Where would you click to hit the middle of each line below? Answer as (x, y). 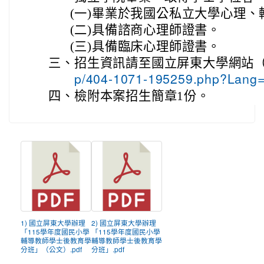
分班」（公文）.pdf (51, 250)
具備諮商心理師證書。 (156, 30)
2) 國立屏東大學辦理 (124, 223)
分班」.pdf (108, 250)
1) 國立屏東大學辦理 (53, 223)
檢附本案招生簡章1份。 (142, 96)
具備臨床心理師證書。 (156, 47)
